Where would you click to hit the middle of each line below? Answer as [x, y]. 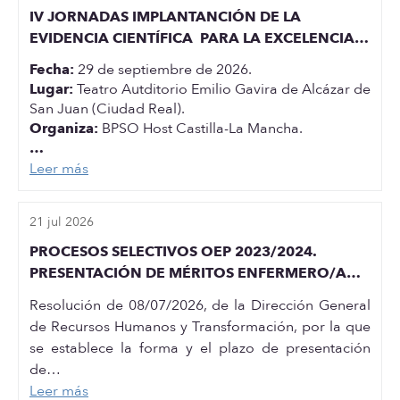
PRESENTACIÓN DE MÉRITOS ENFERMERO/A [188, 273]
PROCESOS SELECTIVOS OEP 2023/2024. [173, 252]
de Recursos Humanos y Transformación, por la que [200, 327]
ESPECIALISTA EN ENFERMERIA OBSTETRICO [187, 295]
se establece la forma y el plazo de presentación [200, 348]
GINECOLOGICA [86, 316]
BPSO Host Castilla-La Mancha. [200, 129]
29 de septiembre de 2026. [163, 70]
